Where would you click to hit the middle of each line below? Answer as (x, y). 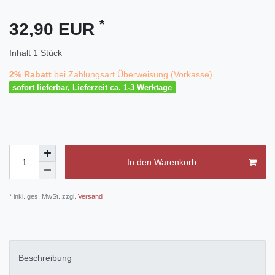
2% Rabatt (30, 74)
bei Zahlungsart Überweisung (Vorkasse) (132, 74)
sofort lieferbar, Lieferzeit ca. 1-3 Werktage (92, 87)
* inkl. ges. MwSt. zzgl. (43, 197)
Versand (89, 197)
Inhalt (21, 52)
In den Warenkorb (161, 162)
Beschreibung (45, 258)
